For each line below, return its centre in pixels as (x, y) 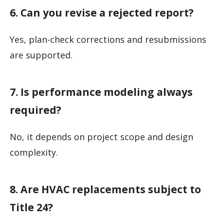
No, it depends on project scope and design (101, 136)
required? (36, 109)
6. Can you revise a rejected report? (102, 12)
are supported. (41, 55)
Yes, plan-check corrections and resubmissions (108, 39)
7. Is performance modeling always (101, 91)
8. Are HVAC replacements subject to (105, 189)
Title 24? (31, 207)
